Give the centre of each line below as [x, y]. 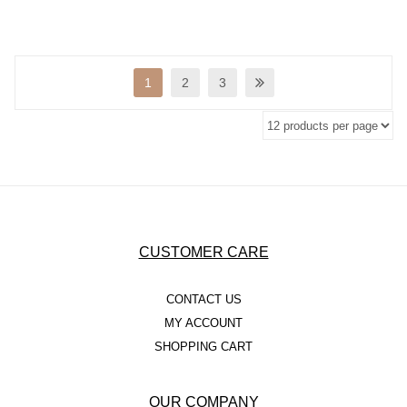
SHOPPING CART [203, 347]
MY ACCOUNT [203, 324]
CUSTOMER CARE [203, 253]
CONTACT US [203, 300]
